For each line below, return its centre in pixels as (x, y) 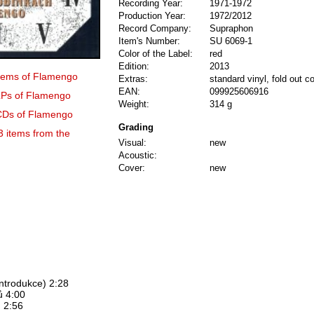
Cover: (132, 168)
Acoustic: (138, 156)
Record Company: (155, 29)
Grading (136, 128)
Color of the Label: (156, 54)
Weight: (134, 104)
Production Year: (152, 16)
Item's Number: (149, 41)
